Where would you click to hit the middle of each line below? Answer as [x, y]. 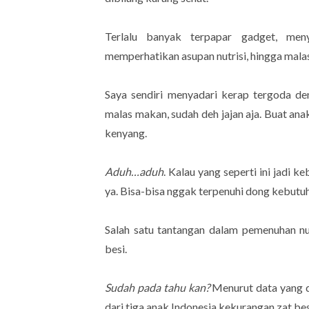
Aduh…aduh [134, 171]
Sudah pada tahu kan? [157, 287]
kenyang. [127, 132]
